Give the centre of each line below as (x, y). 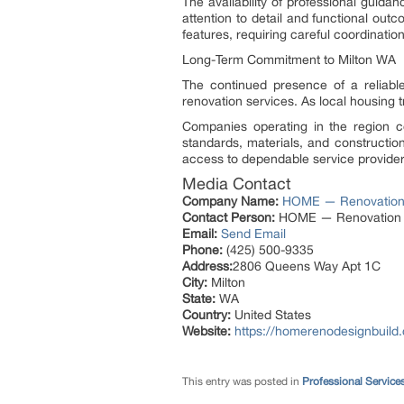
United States (271, 315)
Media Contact (237, 184)
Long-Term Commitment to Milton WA (289, 60)
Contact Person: (229, 217)
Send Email (253, 234)
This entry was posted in (242, 381)
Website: (207, 331)
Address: (207, 266)
